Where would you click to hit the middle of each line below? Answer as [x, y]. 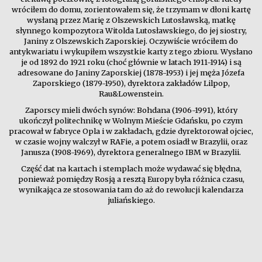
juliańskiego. [131, 200]
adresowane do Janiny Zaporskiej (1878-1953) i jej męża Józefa [131, 72]
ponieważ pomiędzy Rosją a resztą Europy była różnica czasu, [131, 179]
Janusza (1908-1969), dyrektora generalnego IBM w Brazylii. [131, 152]
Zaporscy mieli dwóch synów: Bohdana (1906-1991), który [131, 110]
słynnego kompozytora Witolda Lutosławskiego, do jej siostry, [131, 30]
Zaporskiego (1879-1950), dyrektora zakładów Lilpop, [131, 83]
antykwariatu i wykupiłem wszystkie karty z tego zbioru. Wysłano [131, 51]
